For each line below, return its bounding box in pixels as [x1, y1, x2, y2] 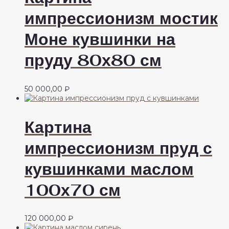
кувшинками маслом [25, 158, 194, 179]
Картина [25, 116, 91, 138]
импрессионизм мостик [25, 8, 218, 29]
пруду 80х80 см [25, 50, 162, 71]
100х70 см [25, 179, 121, 200]
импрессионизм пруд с [25, 137, 212, 158]
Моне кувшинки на [25, 29, 175, 50]
